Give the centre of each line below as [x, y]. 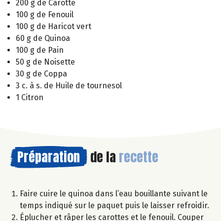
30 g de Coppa [41, 74]
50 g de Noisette [45, 62]
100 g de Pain [40, 50]
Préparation [49, 157]
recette [139, 157]
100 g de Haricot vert [54, 26]
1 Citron [30, 97]
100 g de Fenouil [45, 14]
